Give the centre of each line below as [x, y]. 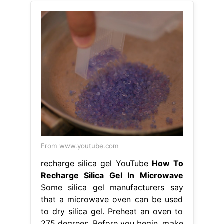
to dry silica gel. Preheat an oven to [112, 212]
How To [168, 164]
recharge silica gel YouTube [96, 164]
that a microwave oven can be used [112, 200]
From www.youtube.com [80, 146]
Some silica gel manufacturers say [112, 188]
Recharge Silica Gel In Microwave [112, 176]
